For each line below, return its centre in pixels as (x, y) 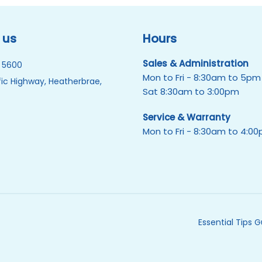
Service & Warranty (187, 118)
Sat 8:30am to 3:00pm (191, 92)
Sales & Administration (196, 64)
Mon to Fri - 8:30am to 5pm (202, 78)
